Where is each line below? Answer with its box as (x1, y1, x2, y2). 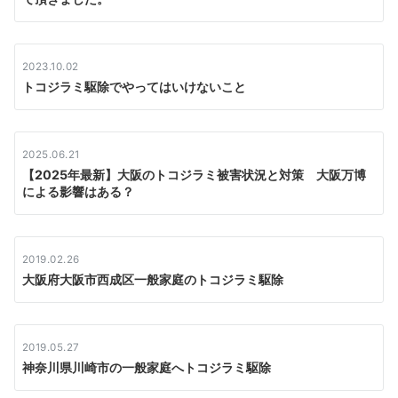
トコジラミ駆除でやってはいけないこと (22, 78, 246, 94)
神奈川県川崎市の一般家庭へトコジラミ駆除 (22, 359, 271, 375)
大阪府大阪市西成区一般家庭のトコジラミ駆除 (22, 271, 283, 287)
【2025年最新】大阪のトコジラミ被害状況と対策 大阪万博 (22, 166, 366, 182)
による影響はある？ (22, 183, 134, 199)
